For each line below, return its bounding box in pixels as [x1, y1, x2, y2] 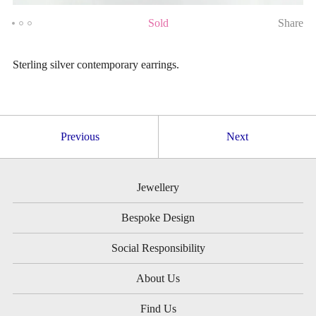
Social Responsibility [111, 242, 205, 255]
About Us [136, 272, 180, 285]
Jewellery [137, 181, 179, 194]
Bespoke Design [121, 212, 195, 224]
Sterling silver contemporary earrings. [12, 59, 179, 71]
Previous [60, 130, 99, 143]
